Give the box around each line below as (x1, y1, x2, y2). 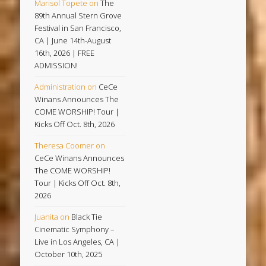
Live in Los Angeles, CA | (34, 236, 121, 247)
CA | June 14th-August (34, 35, 112, 46)
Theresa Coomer (34, 140, 94, 151)
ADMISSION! (34, 60, 78, 71)
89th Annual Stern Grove (34, 10, 122, 21)
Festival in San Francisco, (34, 23, 122, 33)
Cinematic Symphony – (34, 224, 115, 235)
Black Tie (71, 211, 103, 222)
